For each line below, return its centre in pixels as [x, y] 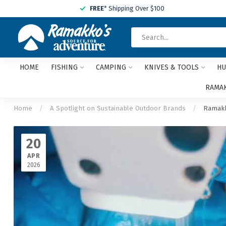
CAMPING [111, 67]
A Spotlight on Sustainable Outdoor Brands [119, 108]
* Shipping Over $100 [134, 8]
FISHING [64, 67]
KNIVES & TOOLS [171, 67]
